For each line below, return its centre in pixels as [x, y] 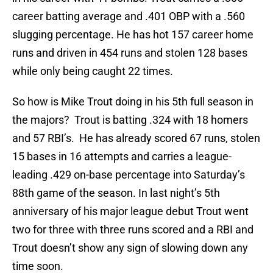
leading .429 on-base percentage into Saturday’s [129, 175]
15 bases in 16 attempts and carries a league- [122, 157]
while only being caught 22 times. [93, 71]
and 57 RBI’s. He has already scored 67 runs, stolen [136, 138]
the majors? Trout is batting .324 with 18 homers [130, 120]
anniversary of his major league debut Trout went [130, 211]
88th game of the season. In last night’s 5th [116, 193]
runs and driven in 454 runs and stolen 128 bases [130, 53]
